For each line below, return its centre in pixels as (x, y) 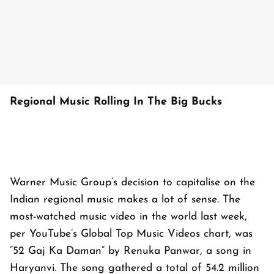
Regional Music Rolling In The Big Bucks (116, 102)
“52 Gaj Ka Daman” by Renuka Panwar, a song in (131, 251)
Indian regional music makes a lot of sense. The (125, 199)
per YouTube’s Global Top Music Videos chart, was (131, 234)
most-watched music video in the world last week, (128, 217)
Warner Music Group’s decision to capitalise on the (132, 182)
